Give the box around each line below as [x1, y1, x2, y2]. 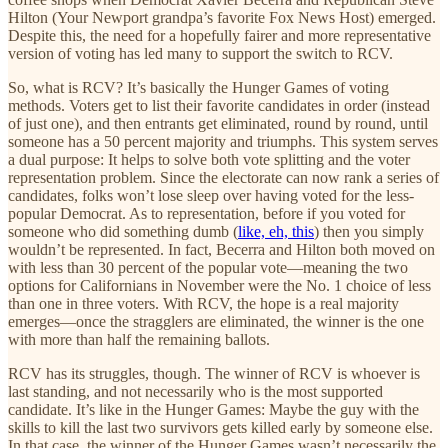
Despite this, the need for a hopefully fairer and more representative [8, 26, 431, 44]
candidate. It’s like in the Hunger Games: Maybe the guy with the [8, 400, 419, 418]
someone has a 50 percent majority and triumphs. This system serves [8, 132, 438, 150]
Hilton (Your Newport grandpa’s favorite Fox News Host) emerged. [8, 8, 436, 26]
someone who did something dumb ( [8, 222, 238, 240]
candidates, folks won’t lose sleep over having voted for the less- [8, 186, 414, 204]
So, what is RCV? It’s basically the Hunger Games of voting [8, 78, 389, 96]
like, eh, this [238, 222, 314, 240]
